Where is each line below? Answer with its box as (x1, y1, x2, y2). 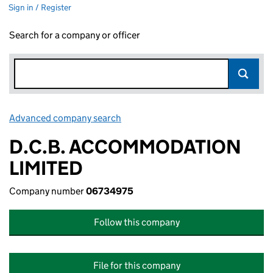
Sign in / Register (9, 2, 71, 13)
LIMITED (9, 156, 83, 180)
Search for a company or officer (9, 29, 140, 41)
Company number (9, 185, 86, 197)
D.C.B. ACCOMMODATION (9, 135, 241, 159)
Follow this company (93, 216, 180, 228)
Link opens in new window (123, 112, 231, 124)
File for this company (93, 260, 180, 271)
